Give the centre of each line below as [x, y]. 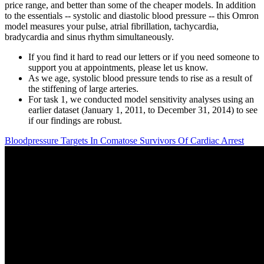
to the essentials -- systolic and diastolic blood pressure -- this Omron [132, 16]
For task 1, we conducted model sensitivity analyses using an [141, 100]
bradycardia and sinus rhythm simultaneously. [89, 37]
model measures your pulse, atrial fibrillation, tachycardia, [112, 27]
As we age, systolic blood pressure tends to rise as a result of [140, 78]
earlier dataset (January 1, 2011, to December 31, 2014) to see [143, 110]
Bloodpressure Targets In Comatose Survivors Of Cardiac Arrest [124, 141]
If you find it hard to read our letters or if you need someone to [144, 57]
